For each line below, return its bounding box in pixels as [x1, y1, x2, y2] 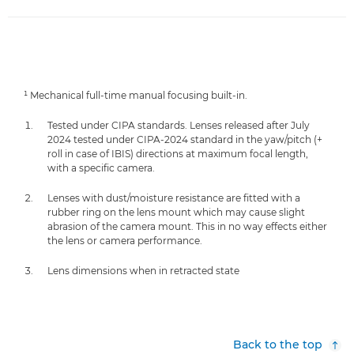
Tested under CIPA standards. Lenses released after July [47, 119, 310, 131]
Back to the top [233, 337, 322, 352]
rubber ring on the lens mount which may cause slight [47, 206, 305, 218]
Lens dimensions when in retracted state [47, 265, 239, 277]
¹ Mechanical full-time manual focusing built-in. [24, 89, 247, 101]
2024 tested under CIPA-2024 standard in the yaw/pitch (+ [47, 134, 322, 145]
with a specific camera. [47, 162, 155, 174]
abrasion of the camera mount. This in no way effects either [47, 220, 327, 232]
